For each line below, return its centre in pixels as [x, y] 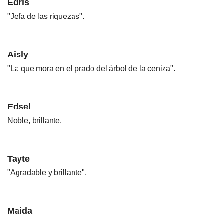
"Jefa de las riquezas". [46, 17]
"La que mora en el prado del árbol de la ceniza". [91, 69]
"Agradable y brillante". [47, 173]
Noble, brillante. [35, 121]
